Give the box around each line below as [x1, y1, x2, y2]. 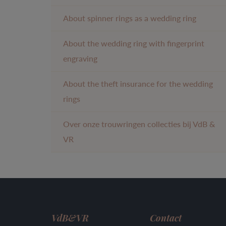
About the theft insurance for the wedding [63, 78, 213, 89]
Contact [150, 212, 182, 224]
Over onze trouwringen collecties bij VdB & [63, 118, 215, 130]
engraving [63, 52, 97, 64]
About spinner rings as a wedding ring [63, 12, 196, 24]
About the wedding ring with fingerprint [63, 37, 204, 49]
